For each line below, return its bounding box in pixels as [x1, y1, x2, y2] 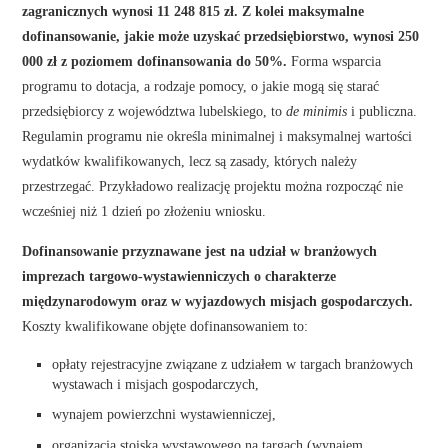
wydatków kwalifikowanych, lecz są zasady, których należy [22, 152, 358, 169]
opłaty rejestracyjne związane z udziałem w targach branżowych [52, 355, 414, 372]
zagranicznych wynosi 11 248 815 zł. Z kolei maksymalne [22, 2, 365, 19]
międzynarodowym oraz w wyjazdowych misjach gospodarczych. [22, 292, 414, 309]
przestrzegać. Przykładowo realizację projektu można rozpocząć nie [22, 177, 404, 194]
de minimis [286, 102, 348, 119]
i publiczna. [347, 102, 418, 119]
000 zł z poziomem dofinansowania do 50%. [22, 52, 288, 69]
